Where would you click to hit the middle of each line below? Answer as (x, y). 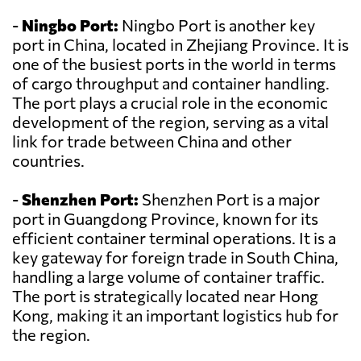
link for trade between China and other (152, 141)
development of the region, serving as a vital (170, 122)
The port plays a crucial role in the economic (170, 103)
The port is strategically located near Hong (165, 296)
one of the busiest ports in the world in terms (174, 64)
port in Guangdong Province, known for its (165, 219)
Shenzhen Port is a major (229, 199)
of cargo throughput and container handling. (171, 83)
